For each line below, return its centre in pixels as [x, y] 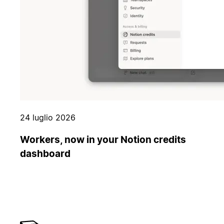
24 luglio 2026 [48, 118]
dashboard [45, 153]
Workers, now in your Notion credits [103, 139]
